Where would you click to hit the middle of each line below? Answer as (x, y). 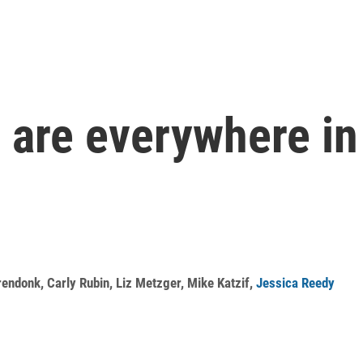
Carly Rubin (78, 282)
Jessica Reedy (295, 282)
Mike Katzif (218, 282)
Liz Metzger (148, 282)
